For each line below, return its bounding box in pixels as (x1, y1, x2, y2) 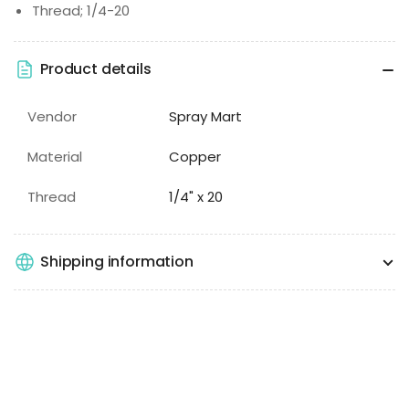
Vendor (27, 106, 77, 126)
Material (27, 146, 82, 166)
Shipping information (40, 251, 194, 273)
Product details (40, 58, 152, 80)
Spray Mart (169, 106, 243, 126)
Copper (169, 146, 222, 166)
